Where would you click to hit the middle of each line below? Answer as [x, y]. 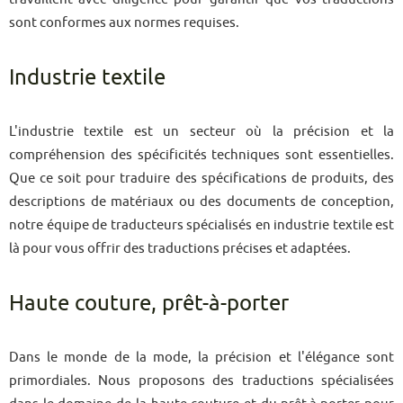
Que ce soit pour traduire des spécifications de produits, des [201, 178]
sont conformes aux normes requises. [124, 22]
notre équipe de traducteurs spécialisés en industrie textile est [201, 224]
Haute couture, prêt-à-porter [149, 303]
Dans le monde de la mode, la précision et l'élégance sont [201, 357]
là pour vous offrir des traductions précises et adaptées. [180, 248]
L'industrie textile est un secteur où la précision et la [201, 131]
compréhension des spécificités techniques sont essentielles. [201, 154]
